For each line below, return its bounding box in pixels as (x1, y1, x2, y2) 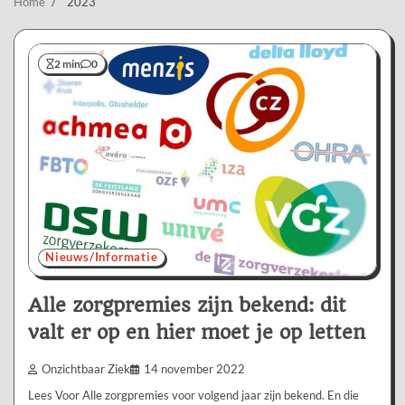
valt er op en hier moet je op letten (28, 320, 365, 344)
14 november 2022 (144, 362, 245, 376)
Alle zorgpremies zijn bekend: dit (28, 293, 346, 316)
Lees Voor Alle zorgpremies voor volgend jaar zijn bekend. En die (28, 387, 359, 402)
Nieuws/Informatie (45, 250, 158, 264)
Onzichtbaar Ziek (42, 362, 130, 376)
